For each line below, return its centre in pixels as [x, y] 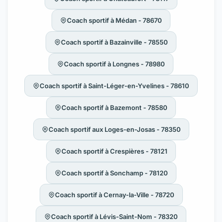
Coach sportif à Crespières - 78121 [114, 151]
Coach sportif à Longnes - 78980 [114, 64]
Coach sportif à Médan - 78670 [114, 20]
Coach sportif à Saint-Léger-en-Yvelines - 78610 [114, 85]
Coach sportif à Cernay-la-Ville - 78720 [114, 194]
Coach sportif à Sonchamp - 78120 [114, 173]
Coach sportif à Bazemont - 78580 [114, 107]
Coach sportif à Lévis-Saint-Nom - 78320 [114, 216]
